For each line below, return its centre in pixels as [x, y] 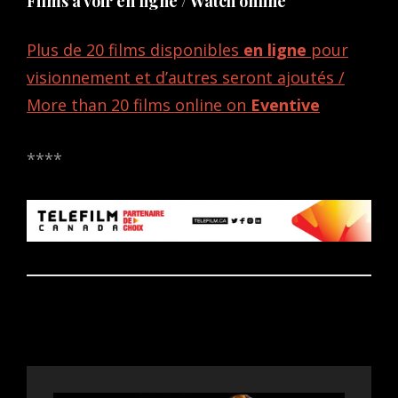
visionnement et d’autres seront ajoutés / [186, 77]
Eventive [285, 104]
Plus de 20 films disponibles [135, 49]
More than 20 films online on [139, 104]
